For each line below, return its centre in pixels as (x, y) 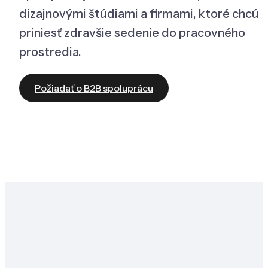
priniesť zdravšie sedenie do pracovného (132, 33)
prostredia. (50, 52)
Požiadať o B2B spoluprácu (94, 88)
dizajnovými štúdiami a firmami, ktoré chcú (139, 13)
